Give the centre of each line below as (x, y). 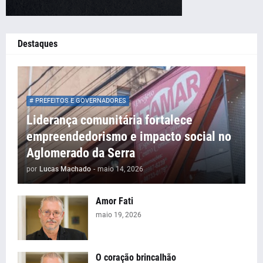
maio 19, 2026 (119, 215)
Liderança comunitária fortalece (109, 120)
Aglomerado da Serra (81, 153)
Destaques (38, 43)
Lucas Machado (65, 169)
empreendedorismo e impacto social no (129, 136)
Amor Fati (114, 201)
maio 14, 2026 (120, 169)
